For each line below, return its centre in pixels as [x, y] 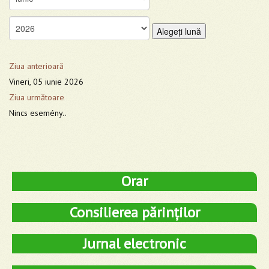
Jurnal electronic [134, 243]
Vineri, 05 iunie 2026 [46, 81]
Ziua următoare [37, 97]
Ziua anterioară [36, 66]
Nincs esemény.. [38, 113]
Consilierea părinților [134, 212]
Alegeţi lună [179, 31]
